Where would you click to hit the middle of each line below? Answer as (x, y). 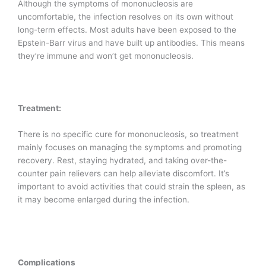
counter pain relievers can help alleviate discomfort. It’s (123, 173)
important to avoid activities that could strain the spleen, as (132, 186)
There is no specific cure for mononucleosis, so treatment (128, 134)
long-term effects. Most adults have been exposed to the (127, 30)
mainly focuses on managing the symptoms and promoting (130, 147)
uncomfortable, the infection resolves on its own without (126, 17)
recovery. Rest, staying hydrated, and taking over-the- (122, 160)
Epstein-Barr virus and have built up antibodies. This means (131, 43)
